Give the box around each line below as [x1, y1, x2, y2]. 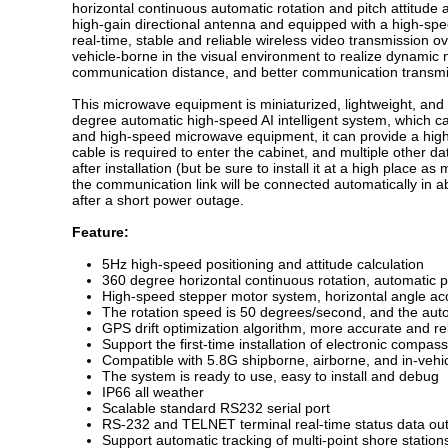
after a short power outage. [72, 192, 244, 208]
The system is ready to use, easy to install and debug [102, 368, 439, 384]
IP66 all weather [102, 384, 204, 400]
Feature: [72, 224, 129, 240]
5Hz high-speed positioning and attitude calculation [102, 256, 424, 272]
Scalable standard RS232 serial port [102, 400, 330, 416]
